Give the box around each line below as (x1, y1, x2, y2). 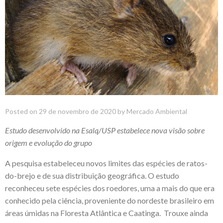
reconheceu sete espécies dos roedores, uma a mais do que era (5, 183, 215, 193)
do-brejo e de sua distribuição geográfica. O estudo (5, 170, 179, 180)
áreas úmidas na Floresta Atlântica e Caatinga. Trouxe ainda (5, 208, 208, 218)
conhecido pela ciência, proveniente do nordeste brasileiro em (5, 195, 214, 205)
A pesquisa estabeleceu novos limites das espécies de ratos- (5, 158, 208, 168)
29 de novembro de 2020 (39, 107, 116, 115)
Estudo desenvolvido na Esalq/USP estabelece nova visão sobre (5, 125, 205, 135)
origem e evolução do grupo (5, 137, 92, 147)
